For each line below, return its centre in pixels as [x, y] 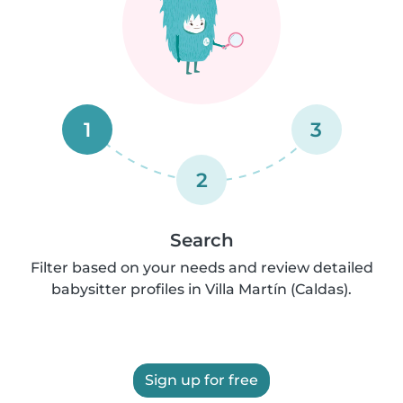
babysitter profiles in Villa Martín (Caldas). [201, 289]
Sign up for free [201, 380]
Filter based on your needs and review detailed [201, 268]
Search [201, 240]
